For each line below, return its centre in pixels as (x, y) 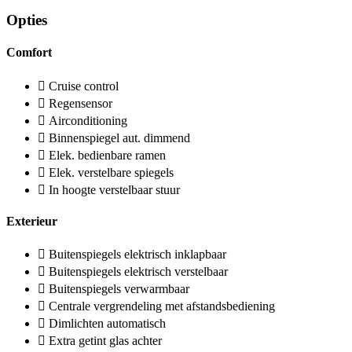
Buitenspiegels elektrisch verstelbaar (138, 272)
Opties (27, 20)
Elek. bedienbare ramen (107, 155)
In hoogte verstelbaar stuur (114, 189)
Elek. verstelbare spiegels (111, 172)
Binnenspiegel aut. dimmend (119, 137)
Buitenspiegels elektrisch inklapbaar (137, 255)
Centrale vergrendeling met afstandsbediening (162, 306)
